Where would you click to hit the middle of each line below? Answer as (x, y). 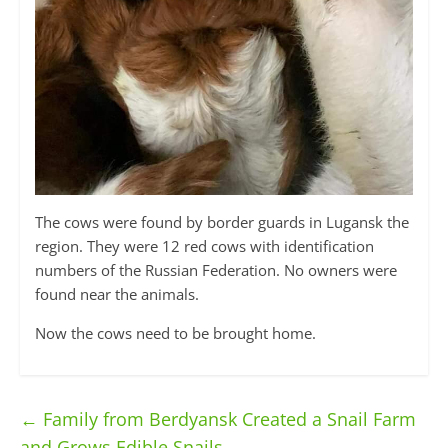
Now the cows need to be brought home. (175, 332)
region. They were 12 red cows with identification (204, 245)
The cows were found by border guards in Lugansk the (221, 221)
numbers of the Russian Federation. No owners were (215, 269)
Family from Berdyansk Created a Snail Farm (226, 418)
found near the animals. (116, 293)
